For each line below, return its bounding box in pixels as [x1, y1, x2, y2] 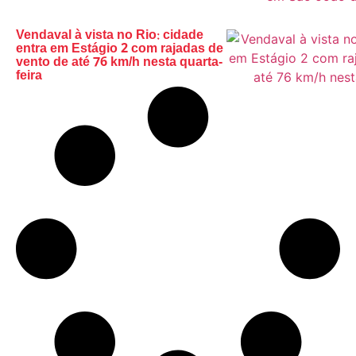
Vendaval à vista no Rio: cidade [16, 25, 203, 48]
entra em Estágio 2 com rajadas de [16, 39, 223, 61]
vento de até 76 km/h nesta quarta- [16, 52, 222, 75]
